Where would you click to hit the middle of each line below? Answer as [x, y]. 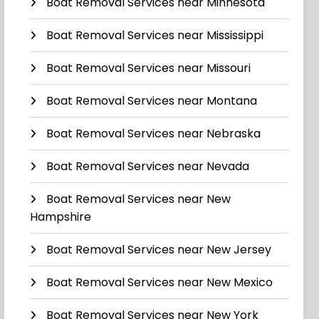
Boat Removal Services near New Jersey [159, 250]
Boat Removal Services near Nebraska [154, 134]
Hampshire [61, 217]
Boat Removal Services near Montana [152, 101]
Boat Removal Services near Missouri [149, 68]
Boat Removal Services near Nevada [148, 167]
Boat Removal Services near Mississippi [155, 36]
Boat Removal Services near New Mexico [160, 283]
